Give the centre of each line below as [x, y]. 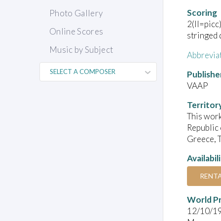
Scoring [202, 12]
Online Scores [76, 32]
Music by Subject [81, 50]
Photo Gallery [76, 13]
